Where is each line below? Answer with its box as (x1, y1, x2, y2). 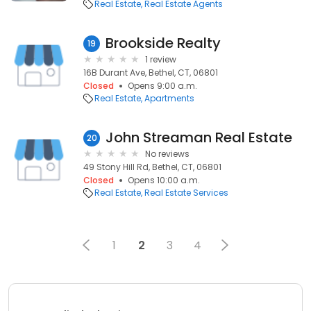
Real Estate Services (144, 187, 228, 199)
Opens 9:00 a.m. (128, 80, 197, 92)
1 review (145, 53, 176, 65)
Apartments (144, 92, 194, 104)
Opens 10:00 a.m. (128, 174, 200, 186)
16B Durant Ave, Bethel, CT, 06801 (83, 67, 218, 78)
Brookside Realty (106, 33, 221, 53)
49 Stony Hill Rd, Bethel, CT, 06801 (83, 161, 221, 173)
